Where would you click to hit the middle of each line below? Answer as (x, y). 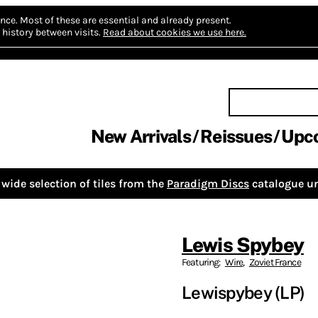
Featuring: (202, 262)
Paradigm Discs (208, 183)
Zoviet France (275, 262)
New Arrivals (141, 136)
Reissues (236, 136)
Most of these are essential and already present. (126, 20)
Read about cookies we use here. (175, 32)
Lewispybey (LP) (243, 292)
